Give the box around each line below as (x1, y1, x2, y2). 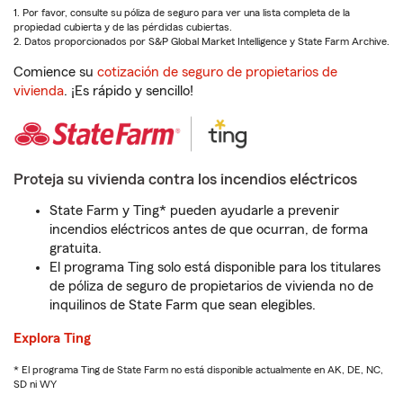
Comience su (13, 65, 97, 79)
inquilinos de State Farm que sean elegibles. (49, 298, 316, 312)
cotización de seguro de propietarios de (97, 65, 337, 79)
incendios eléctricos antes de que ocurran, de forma (49, 222, 368, 237)
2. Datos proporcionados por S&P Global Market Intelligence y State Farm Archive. (13, 36, 390, 47)
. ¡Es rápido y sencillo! (64, 84, 193, 98)
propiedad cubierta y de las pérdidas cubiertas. (13, 22, 232, 32)
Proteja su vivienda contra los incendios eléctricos (13, 171, 357, 187)
